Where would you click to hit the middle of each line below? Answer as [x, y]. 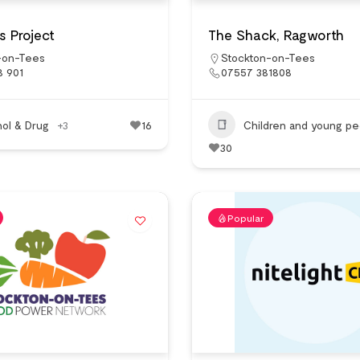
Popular [246, 218]
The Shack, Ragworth [276, 35]
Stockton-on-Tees [268, 57]
